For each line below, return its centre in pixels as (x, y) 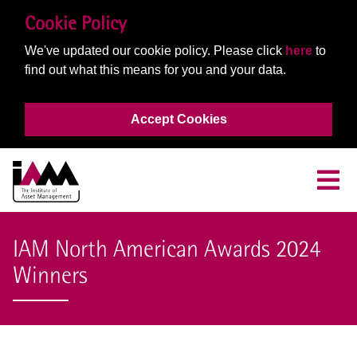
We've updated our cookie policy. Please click (155, 51)
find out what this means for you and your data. (155, 70)
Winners (50, 275)
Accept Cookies (178, 120)
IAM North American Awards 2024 (167, 249)
